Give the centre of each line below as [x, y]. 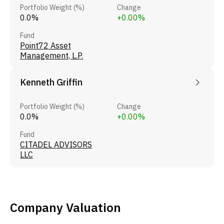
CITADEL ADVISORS [56, 144]
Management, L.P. [51, 55]
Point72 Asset [45, 45]
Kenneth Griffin [51, 82]
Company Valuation [65, 207]
